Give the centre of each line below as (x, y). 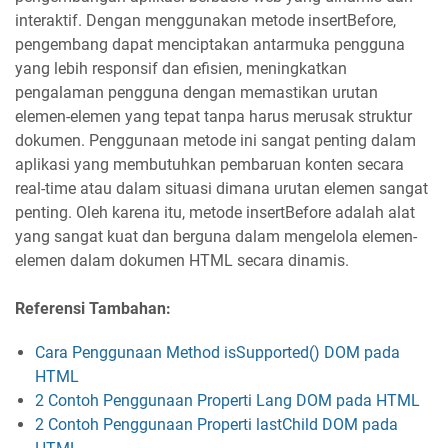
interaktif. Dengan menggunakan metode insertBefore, (205, 20)
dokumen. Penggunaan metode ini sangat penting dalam (215, 140)
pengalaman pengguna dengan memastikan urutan (196, 92)
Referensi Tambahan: (93, 308)
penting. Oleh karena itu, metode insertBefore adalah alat (215, 212)
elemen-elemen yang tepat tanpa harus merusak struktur (213, 116)
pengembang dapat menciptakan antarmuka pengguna (210, 44)
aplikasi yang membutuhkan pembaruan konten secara (209, 164)
